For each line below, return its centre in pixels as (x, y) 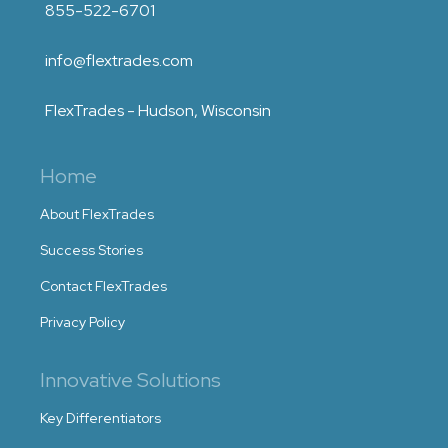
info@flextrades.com (119, 60)
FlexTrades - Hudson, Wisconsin (158, 110)
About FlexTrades (97, 214)
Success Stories (91, 250)
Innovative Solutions (130, 380)
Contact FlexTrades (103, 286)
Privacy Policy (82, 322)
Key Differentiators (100, 418)
